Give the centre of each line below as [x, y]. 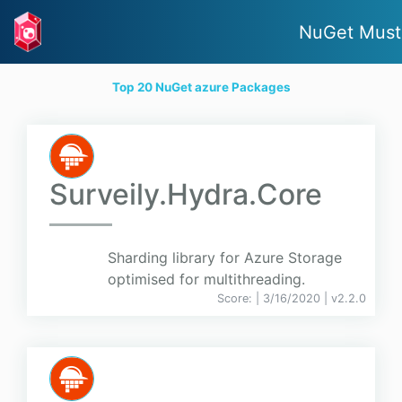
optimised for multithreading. [206, 280]
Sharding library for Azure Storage [225, 258]
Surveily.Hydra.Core [186, 195]
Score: [236, 299]
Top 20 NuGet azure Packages [201, 87]
